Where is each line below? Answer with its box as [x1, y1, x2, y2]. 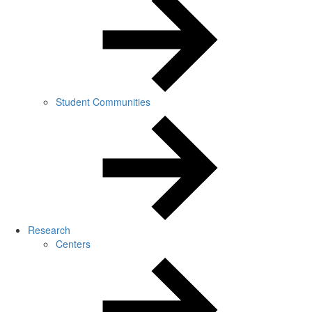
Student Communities [56, 95, 150, 109]
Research [28, 223, 70, 237]
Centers [56, 237, 91, 251]
